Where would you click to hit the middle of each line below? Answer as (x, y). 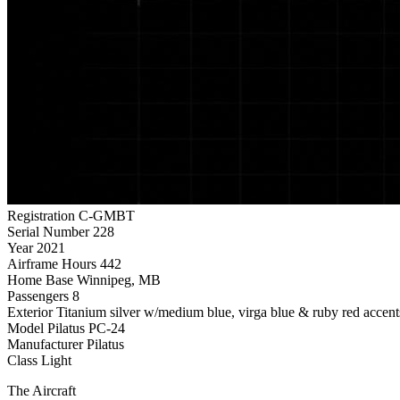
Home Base (40, 279)
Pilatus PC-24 (86, 328)
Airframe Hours (52, 263)
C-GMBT (107, 215)
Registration (41, 215)
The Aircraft (42, 390)
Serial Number (48, 231)
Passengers (38, 296)
